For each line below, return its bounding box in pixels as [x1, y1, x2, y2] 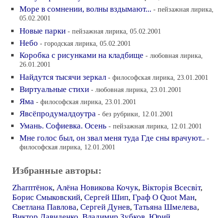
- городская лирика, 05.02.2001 [40, 39, 131, 47]
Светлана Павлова [12, 202, 76, 212]
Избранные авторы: [12, 165, 102, 176]
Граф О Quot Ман [132, 193, 195, 202]
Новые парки [19, 26, 66, 36]
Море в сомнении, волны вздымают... [19, 4, 151, 14]
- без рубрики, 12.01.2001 [98, 110, 173, 118]
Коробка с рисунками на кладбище [19, 51, 144, 60]
